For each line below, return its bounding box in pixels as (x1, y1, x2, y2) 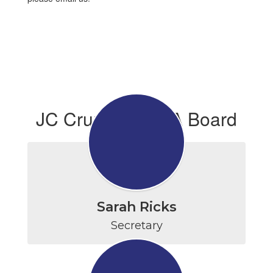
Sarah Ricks (96, 199, 177, 215)
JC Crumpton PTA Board (36, 105, 237, 132)
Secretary (110, 219, 163, 232)
